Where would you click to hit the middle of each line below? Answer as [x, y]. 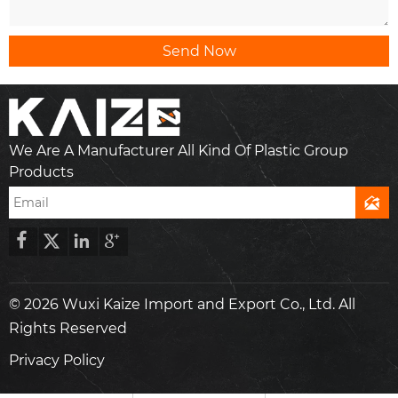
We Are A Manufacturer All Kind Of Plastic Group [179, 150]
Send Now [199, 51]
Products [41, 171]
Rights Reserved [68, 329]
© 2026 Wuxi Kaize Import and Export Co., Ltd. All [182, 305]
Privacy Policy [57, 360]
